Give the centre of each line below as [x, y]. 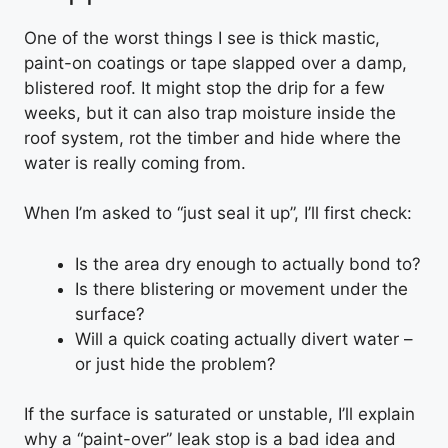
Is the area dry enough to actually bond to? [248, 263]
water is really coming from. [135, 162]
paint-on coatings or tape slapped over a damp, [215, 62]
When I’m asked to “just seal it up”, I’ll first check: [218, 213]
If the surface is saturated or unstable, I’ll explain [219, 414]
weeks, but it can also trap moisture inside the [210, 112]
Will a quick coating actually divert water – [244, 338]
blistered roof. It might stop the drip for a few [204, 87]
